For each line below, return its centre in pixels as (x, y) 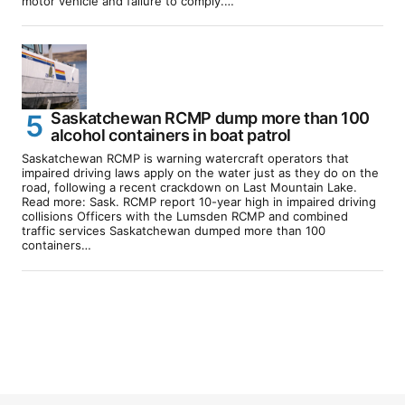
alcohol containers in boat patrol (171, 135)
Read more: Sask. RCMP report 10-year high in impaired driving (199, 201)
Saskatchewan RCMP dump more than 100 (211, 118)
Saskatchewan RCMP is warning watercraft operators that (185, 158)
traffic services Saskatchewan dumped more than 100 (174, 230)
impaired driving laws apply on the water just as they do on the (200, 172)
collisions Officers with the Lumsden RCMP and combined (185, 216)
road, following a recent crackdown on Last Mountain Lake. (189, 187)
